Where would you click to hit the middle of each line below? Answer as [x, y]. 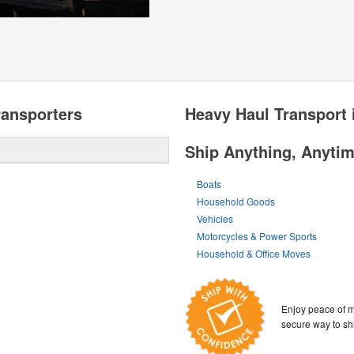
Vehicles [215, 218]
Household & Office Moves [254, 253]
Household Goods [236, 201]
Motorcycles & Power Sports [257, 236]
